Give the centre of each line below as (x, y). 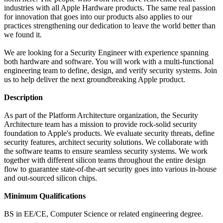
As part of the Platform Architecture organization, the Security (101, 115)
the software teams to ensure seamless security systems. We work (106, 151)
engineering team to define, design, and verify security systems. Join (111, 71)
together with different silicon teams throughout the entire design (105, 160)
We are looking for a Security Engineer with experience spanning (106, 53)
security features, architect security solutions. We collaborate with (106, 142)
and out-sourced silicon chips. (51, 178)
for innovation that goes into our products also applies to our (98, 17)
